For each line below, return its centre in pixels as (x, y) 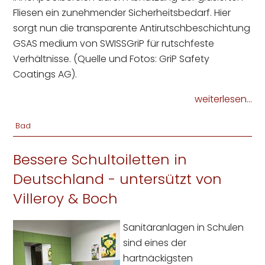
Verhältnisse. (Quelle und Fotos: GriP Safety (112, 59)
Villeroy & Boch (66, 199)
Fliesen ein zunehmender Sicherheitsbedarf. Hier (122, 13)
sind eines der (155, 243)
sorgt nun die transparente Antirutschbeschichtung (132, 28)
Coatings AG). (45, 75)
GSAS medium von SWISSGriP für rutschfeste (114, 44)
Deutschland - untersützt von (118, 179)
